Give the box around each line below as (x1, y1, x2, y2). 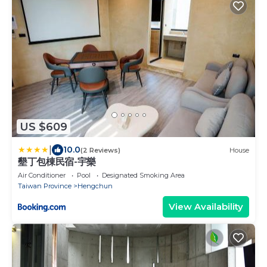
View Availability (169, 201, 243, 213)
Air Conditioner (18, 171, 66, 180)
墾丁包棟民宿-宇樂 (18, 156, 97, 168)
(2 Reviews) (80, 145, 120, 154)
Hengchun (77, 182, 113, 191)
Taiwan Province (18, 182, 72, 191)
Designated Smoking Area (102, 171, 185, 180)
